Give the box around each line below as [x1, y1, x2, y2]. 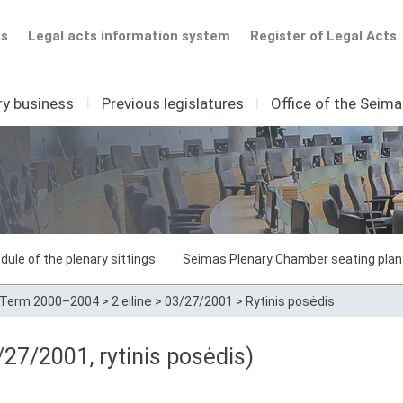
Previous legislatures [101, 94, 244, 112]
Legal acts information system [27, 28, 230, 44]
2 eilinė [112, 294, 152, 309]
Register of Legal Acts [250, 28, 397, 44]
